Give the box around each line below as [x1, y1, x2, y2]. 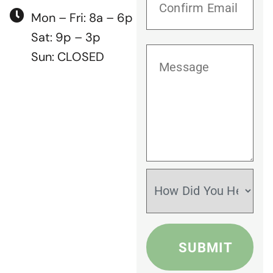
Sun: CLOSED [31, 49, 104, 65]
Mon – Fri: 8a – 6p [31, 10, 133, 26]
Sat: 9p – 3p [31, 29, 101, 46]
